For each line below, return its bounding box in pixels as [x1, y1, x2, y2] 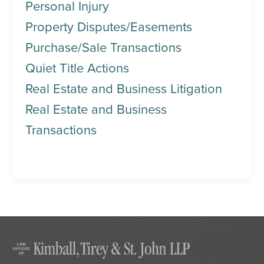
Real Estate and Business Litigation [25, 81, 222, 97]
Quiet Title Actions [25, 61, 129, 76]
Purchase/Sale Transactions [25, 40, 181, 55]
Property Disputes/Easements [25, 19, 192, 35]
